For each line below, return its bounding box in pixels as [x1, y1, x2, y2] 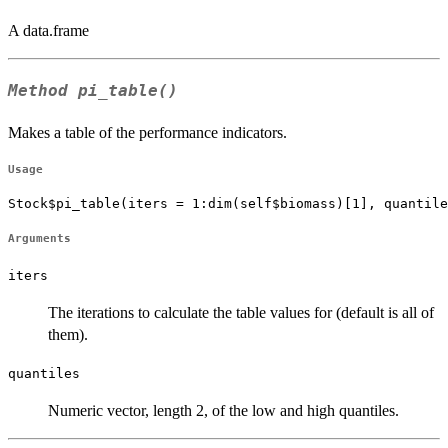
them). [48, 326, 88, 344]
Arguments [8, 232, 71, 246]
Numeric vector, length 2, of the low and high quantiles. [48, 402, 399, 420]
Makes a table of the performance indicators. [8, 124, 287, 142]
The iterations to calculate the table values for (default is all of [48, 304, 434, 322]
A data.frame [8, 21, 89, 39]
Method [8, 81, 78, 100]
